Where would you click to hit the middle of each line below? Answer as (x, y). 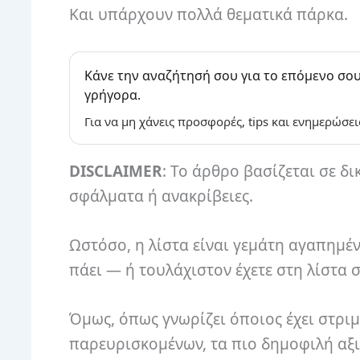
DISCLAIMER (116, 171)
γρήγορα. (112, 94)
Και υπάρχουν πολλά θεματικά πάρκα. (209, 14)
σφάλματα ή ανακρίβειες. (161, 196)
